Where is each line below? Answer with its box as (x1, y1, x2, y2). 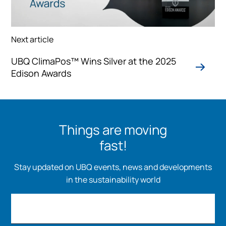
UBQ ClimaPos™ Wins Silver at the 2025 (11, 54, 177, 67)
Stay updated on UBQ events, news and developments (14, 161, 212, 173)
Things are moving (59, 120, 167, 139)
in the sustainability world (66, 174, 160, 185)
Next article (11, 33, 54, 45)
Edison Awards (11, 67, 72, 79)
